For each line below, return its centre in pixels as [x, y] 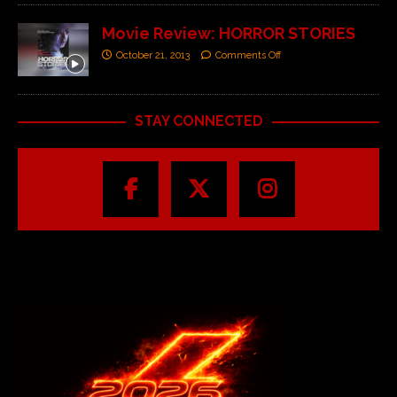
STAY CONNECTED [198, 121]
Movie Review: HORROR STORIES [229, 33]
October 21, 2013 [153, 55]
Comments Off [248, 55]
